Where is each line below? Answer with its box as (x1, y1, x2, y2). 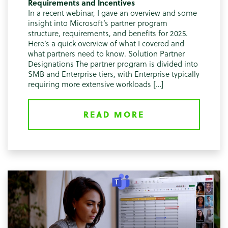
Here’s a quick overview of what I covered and (28, 37, 184, 49)
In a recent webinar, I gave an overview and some (28, 7, 197, 18)
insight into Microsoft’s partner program (28, 17, 167, 28)
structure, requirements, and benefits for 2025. (28, 27, 188, 39)
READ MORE (83, 108, 145, 120)
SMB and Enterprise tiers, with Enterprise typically (28, 68, 199, 79)
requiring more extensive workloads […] (28, 78, 164, 90)
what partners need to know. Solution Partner (28, 47, 185, 59)
